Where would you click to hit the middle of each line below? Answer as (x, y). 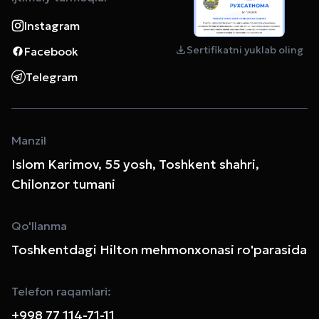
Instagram (52, 25)
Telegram (52, 77)
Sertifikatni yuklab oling (245, 49)
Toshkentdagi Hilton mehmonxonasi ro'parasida (159, 249)
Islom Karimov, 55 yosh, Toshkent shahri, (135, 164)
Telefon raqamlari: (61, 291)
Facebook (51, 51)
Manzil (29, 140)
